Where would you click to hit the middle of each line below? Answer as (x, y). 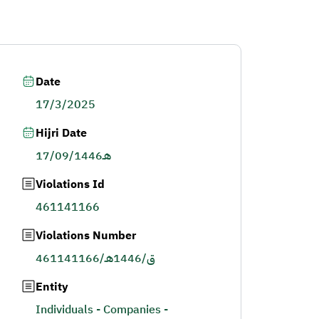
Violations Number (85, 236)
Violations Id (70, 184)
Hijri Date (61, 133)
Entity (52, 287)
